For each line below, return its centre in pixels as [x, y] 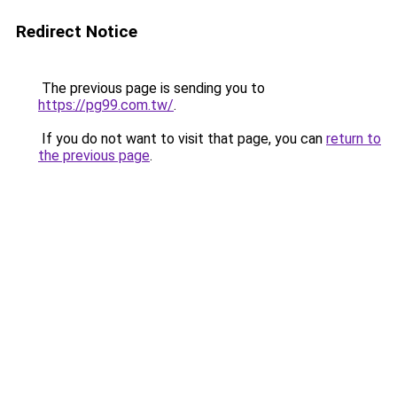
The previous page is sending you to [152, 88]
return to [354, 139]
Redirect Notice [77, 31]
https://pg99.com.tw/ [106, 105]
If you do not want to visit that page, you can [182, 139]
